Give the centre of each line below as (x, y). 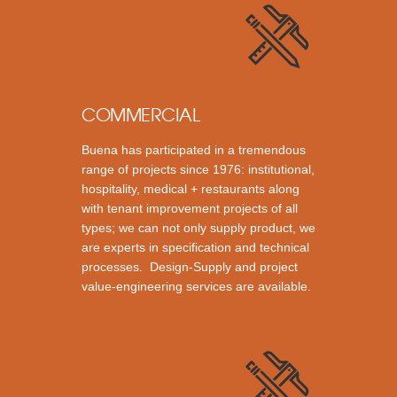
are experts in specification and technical (195, 247)
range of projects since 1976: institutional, (198, 169)
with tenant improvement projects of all (190, 208)
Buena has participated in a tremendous (194, 149)
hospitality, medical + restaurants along (191, 188)
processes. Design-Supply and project (190, 266)
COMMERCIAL (141, 114)
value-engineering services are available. (196, 286)
